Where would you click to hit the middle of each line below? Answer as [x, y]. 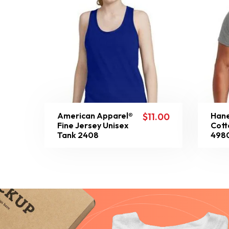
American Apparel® [95, 116]
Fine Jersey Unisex [93, 125]
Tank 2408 [78, 135]
